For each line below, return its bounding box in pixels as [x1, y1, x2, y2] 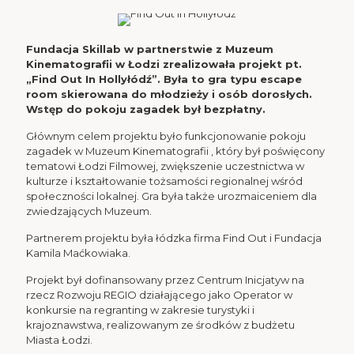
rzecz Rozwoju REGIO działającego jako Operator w [26, 288, 292, 301]
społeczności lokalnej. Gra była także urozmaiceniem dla [26, 190, 317, 202]
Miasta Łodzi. [26, 333, 92, 346]
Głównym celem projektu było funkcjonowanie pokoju [26, 130, 306, 142]
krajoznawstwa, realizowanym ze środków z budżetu [26, 318, 295, 331]
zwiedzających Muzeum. [26, 205, 152, 217]
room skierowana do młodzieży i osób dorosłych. [26, 88, 312, 100]
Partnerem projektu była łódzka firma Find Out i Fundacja [26, 232, 322, 244]
